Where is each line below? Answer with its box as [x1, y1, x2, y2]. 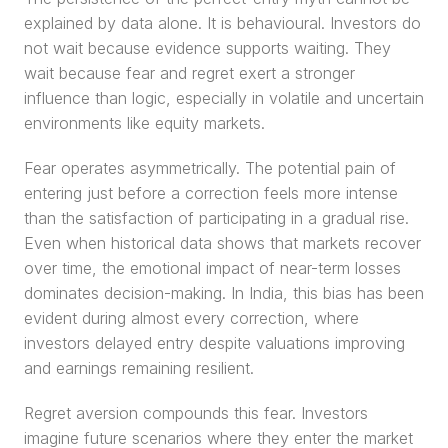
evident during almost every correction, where [24, 308, 359, 328]
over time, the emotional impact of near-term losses [24, 258, 401, 278]
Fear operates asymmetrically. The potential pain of [24, 158, 396, 178]
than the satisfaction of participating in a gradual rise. [24, 208, 409, 228]
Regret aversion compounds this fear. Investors [24, 403, 368, 423]
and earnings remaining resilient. [24, 358, 254, 378]
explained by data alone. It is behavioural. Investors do [24, 13, 421, 33]
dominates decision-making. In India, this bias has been [24, 283, 424, 303]
